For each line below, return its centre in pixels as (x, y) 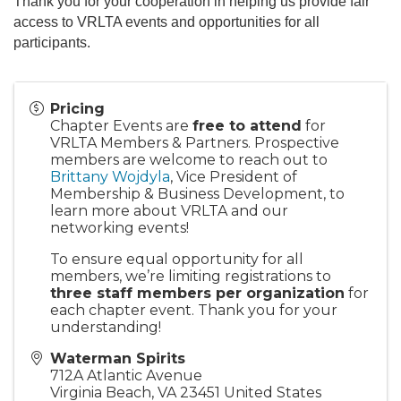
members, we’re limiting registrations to (191, 276)
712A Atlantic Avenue (126, 375)
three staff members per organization (197, 293)
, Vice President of (234, 176)
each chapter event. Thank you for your (194, 310)
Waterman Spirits (118, 358)
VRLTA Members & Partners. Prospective (195, 142)
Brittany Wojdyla (110, 176)
